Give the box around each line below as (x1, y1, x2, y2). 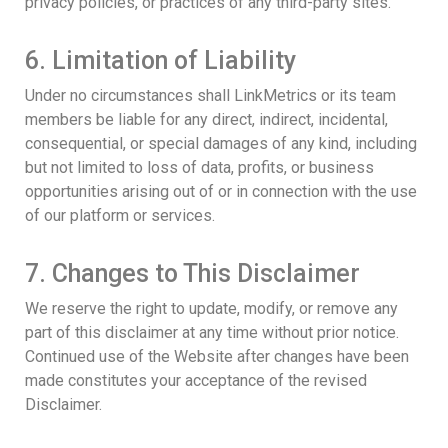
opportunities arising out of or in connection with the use (25, 181, 417, 201)
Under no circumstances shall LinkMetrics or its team (25, 85, 396, 105)
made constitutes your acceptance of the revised (25, 370, 367, 390)
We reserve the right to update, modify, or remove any (25, 298, 398, 318)
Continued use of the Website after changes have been (25, 346, 409, 366)
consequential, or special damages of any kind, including (25, 133, 417, 153)
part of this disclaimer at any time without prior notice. (25, 322, 399, 342)
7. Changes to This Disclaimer (25, 258, 360, 288)
